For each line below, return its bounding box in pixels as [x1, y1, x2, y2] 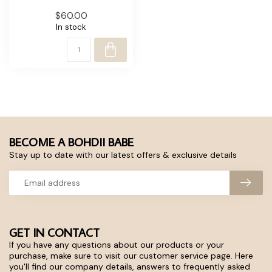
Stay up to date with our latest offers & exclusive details [9, 149, 237, 160]
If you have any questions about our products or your [9, 239, 224, 250]
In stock [56, 21, 86, 32]
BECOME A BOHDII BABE [9, 134, 134, 149]
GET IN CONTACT [9, 224, 100, 240]
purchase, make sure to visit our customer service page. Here [9, 250, 253, 261]
